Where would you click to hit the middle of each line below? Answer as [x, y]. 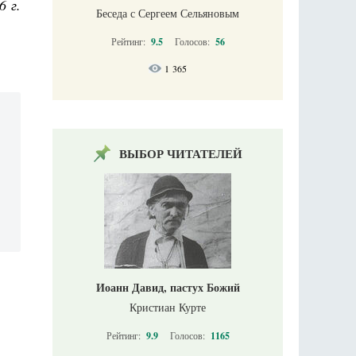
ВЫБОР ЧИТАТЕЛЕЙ [180, 154]
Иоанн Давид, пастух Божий [168, 288]
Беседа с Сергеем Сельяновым [168, 14]
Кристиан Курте [168, 308]
